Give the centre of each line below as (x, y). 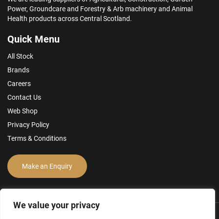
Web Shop (22, 110)
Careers (19, 83)
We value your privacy (56, 205)
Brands (18, 69)
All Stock (20, 56)
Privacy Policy (28, 124)
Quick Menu (33, 38)
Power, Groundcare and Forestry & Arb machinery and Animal (100, 8)
